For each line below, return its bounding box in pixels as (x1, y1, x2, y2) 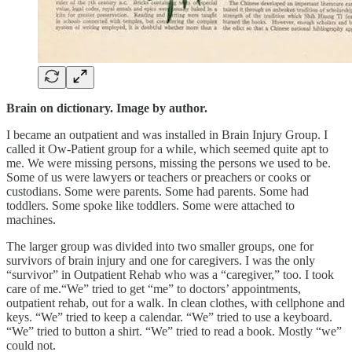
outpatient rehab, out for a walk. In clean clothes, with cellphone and (6, 295, 345, 310)
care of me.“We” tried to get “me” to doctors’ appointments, (6, 281, 301, 295)
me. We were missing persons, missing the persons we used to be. (6, 156, 331, 170)
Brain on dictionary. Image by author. (6, 101, 207, 115)
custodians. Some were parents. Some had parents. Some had (6, 184, 309, 198)
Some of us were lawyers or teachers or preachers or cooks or (6, 170, 310, 184)
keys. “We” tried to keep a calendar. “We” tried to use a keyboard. (6, 310, 332, 324)
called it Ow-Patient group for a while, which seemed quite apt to (6, 141, 328, 156)
